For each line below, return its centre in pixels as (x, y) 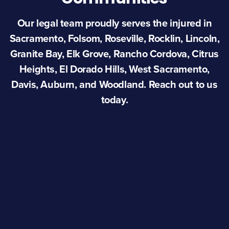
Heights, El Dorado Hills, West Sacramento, (114, 69)
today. (114, 100)
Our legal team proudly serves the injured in (114, 23)
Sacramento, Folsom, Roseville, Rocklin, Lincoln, (114, 38)
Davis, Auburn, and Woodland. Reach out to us (114, 84)
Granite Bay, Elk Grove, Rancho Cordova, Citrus (114, 54)
